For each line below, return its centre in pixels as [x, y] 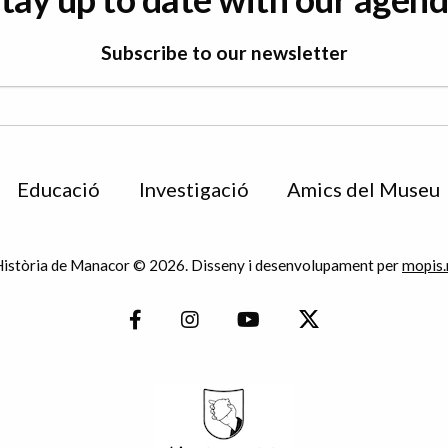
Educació [59, 188]
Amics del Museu [364, 188]
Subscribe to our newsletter [224, 53]
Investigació [193, 188]
